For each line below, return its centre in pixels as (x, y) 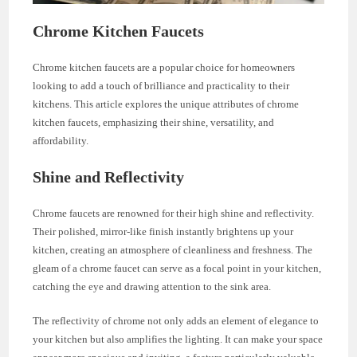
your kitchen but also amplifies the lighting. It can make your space (178, 339)
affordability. (61, 141)
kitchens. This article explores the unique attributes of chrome (166, 104)
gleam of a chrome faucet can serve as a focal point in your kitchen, (177, 269)
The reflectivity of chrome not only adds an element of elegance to (176, 321)
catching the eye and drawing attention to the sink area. (152, 287)
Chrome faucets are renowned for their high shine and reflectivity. (174, 214)
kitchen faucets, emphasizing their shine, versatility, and (154, 123)
